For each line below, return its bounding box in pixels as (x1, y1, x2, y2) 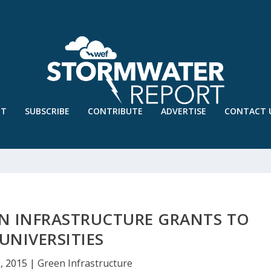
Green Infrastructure (37, 256, 132, 270)
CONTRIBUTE (87, 105, 143, 117)
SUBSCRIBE (24, 105, 70, 117)
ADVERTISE (160, 105, 206, 117)
